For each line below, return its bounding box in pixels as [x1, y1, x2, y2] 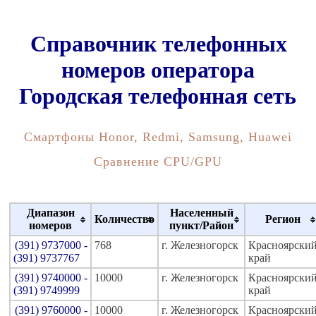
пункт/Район [169, 219, 233, 231]
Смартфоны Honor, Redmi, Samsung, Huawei [24, 129, 292, 144]
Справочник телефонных [30, 31, 287, 57]
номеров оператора [61, 57, 255, 83]
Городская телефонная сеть [18, 83, 296, 109]
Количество [95, 212, 154, 225]
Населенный [169, 206, 233, 219]
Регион [265, 212, 300, 225]
